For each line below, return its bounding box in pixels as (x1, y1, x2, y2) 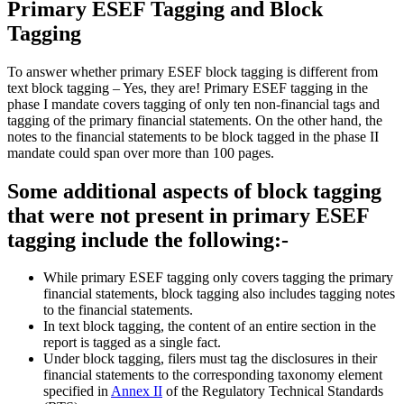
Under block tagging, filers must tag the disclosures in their (43, 351, 377, 367)
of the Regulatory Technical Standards (162, 383, 383, 399)
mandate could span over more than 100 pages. (7, 144, 274, 161)
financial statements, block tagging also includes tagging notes (43, 286, 395, 302)
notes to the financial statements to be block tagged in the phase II (7, 128, 379, 144)
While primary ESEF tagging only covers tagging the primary (43, 270, 393, 286)
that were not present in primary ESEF (7, 203, 369, 227)
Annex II (111, 383, 162, 399)
